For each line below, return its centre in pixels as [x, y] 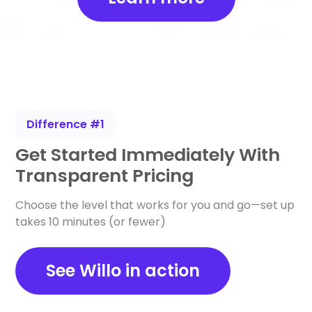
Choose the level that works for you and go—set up [155, 205]
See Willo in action [123, 270]
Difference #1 [66, 124]
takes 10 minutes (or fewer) [91, 221]
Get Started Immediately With [148, 154]
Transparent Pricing [105, 175]
